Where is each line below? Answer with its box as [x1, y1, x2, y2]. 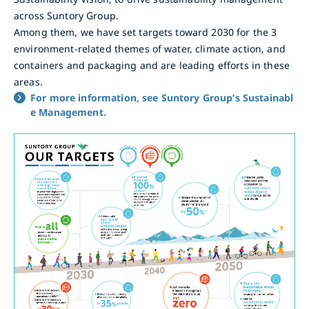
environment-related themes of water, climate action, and [14, 42, 286, 55]
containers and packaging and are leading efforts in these [14, 59, 290, 72]
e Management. [30, 106, 106, 119]
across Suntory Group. [14, 9, 119, 22]
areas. [14, 75, 43, 88]
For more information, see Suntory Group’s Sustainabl [30, 91, 294, 104]
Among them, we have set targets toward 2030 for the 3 [14, 26, 277, 39]
